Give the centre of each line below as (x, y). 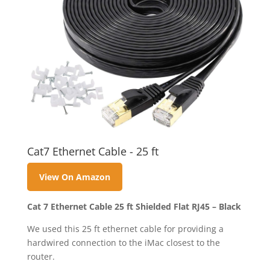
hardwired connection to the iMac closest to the (123, 242)
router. (41, 256)
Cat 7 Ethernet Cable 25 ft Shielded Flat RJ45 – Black (134, 206)
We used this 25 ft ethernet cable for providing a (125, 228)
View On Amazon (74, 177)
